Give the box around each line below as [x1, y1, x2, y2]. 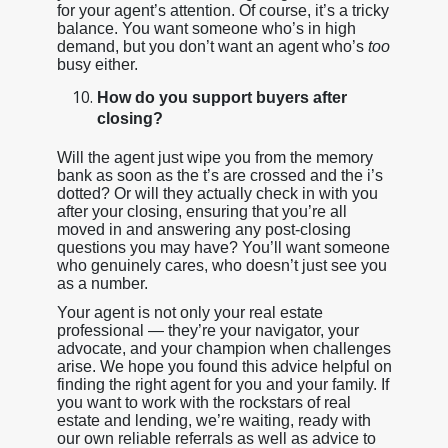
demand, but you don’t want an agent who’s [56, 37, 368, 55]
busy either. [56, 55, 138, 73]
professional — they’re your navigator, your [56, 321, 359, 339]
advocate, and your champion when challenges [56, 339, 391, 357]
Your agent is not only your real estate [56, 303, 323, 321]
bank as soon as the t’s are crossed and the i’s [56, 166, 383, 184]
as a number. [56, 274, 148, 292]
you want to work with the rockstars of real [56, 393, 351, 411]
